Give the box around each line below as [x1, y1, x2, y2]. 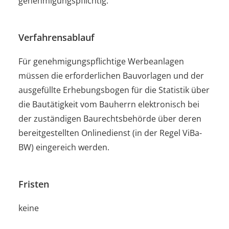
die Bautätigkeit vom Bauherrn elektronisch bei [18, 98, 199, 110]
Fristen [18, 177, 49, 190]
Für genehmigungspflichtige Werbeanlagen [18, 55, 184, 67]
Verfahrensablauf [18, 30, 95, 43]
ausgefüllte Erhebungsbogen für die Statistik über [18, 84, 210, 96]
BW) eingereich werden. [18, 141, 109, 153]
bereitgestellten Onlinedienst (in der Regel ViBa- [18, 127, 202, 139]
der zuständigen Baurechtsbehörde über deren [18, 112, 201, 124]
